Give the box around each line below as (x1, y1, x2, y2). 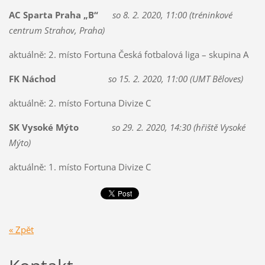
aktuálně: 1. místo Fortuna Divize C (8, 160, 151, 173)
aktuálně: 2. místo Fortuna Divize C (8, 96, 151, 109)
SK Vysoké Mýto (8, 121, 79, 133)
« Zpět (8, 224, 34, 236)
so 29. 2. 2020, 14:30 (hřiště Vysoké (109, 121, 245, 133)
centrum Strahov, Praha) (8, 24, 105, 36)
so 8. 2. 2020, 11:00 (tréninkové (112, 8, 232, 21)
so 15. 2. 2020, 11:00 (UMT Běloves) (105, 72, 243, 85)
